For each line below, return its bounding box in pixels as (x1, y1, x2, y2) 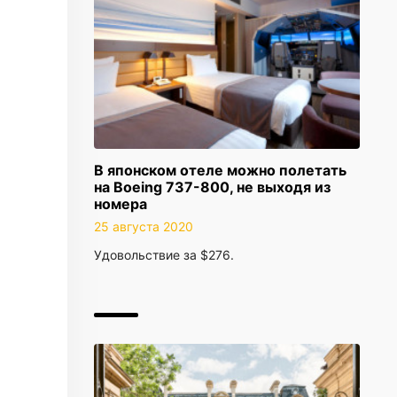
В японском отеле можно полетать (94, 161, 346, 179)
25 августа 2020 (94, 219, 193, 234)
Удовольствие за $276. (94, 247, 234, 262)
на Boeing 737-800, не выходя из (94, 178, 331, 196)
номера (94, 195, 147, 213)
